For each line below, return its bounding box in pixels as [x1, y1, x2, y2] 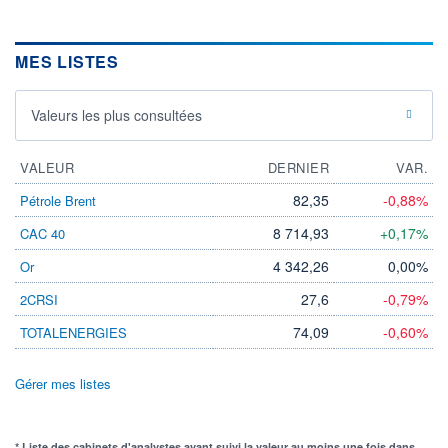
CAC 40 [20, 223, 65, 243]
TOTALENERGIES [20, 322, 127, 342]
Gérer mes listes [15, 373, 111, 393]
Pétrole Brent [20, 190, 96, 210]
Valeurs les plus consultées [31, 104, 202, 125]
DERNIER [267, 157, 329, 177]
